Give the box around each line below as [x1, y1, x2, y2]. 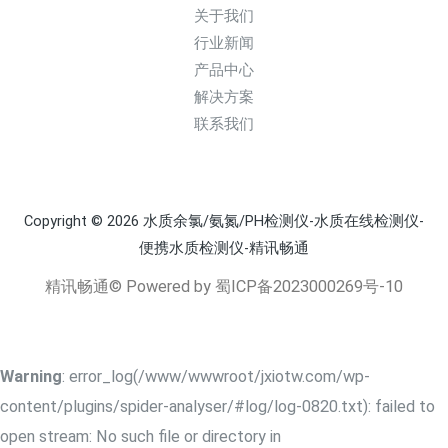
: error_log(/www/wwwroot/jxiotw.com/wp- [62, 367, 370, 387]
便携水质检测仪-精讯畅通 [139, 239, 309, 258]
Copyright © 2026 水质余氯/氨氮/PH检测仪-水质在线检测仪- [24, 212, 424, 231]
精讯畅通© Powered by [45, 277, 215, 297]
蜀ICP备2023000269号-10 [215, 277, 403, 297]
